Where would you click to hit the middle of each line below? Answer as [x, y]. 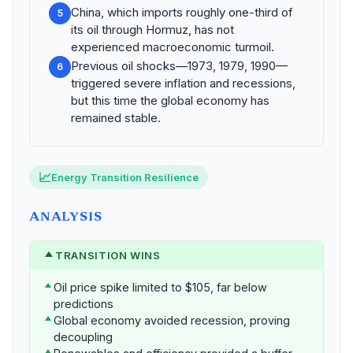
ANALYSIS [66, 217]
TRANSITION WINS [108, 255]
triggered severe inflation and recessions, [183, 83]
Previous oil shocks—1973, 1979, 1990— [179, 66]
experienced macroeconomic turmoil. [173, 47]
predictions [84, 304]
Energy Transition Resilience [125, 177]
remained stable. [116, 118]
